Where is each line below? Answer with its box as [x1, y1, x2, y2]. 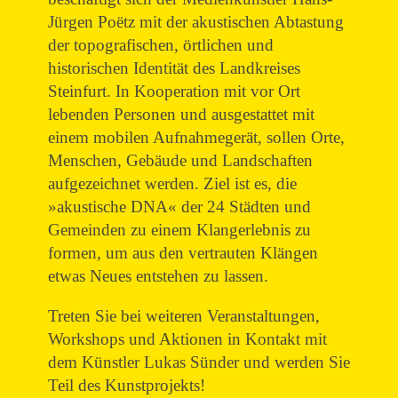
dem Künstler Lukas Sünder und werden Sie [47, 353, 350, 372]
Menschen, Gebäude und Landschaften [47, 151, 313, 171]
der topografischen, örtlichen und [47, 36, 274, 55]
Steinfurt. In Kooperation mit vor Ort [47, 82, 300, 101]
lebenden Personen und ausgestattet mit [47, 105, 314, 124]
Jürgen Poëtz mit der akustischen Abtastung [47, 12, 344, 32]
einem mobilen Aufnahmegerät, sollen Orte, [47, 128, 345, 147]
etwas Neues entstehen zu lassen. [47, 267, 268, 286]
